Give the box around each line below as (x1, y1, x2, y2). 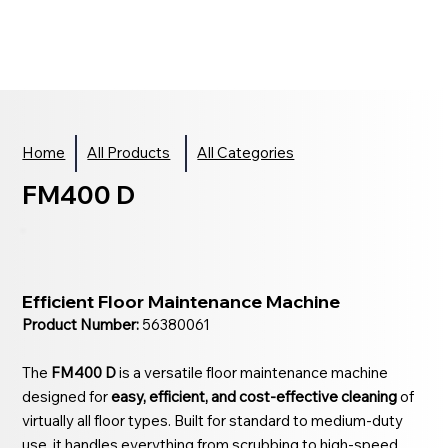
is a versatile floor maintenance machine (116, 362, 389, 382)
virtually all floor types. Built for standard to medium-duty (22, 410, 404, 430)
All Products (87, 143, 171, 163)
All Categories (197, 143, 295, 163)
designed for (22, 386, 112, 406)
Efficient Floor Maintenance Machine (22, 289, 341, 313)
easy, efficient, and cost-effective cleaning (111, 386, 398, 406)
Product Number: (22, 314, 140, 334)
